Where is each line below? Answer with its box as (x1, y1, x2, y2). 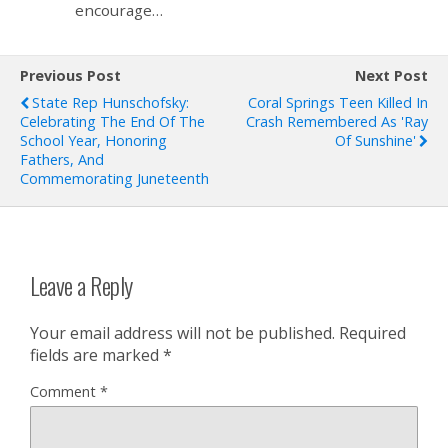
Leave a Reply (30, 266, 133, 303)
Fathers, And (20, 149, 104, 169)
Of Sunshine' (335, 130, 416, 150)
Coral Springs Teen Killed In (248, 92, 428, 112)
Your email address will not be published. (30, 322, 335, 345)
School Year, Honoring (20, 130, 167, 150)
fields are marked (30, 344, 163, 367)
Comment (30, 382, 100, 402)
